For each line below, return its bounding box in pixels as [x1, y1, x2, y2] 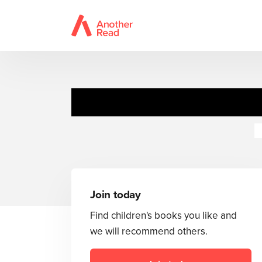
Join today [90, 188, 142, 201]
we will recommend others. [90, 225, 208, 237]
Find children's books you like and [90, 209, 237, 222]
